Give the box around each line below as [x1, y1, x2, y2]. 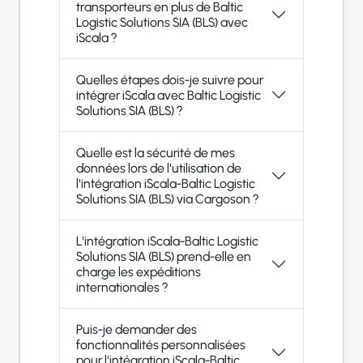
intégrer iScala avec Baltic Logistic [76, 87, 261, 103]
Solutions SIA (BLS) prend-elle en [76, 248, 251, 264]
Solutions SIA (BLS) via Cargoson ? [76, 190, 258, 207]
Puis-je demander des [76, 321, 197, 337]
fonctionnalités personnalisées [76, 336, 246, 352]
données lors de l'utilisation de [76, 160, 241, 176]
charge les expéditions [76, 263, 201, 280]
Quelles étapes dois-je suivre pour [76, 71, 263, 88]
